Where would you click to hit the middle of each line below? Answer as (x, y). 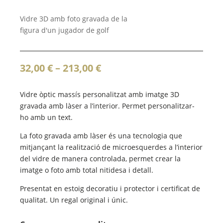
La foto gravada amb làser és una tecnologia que (101, 135)
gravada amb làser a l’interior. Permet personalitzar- (108, 106)
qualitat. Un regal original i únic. (74, 200)
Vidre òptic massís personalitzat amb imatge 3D (100, 94)
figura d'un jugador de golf (65, 30)
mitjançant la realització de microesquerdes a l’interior (111, 147)
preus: (116, 90)
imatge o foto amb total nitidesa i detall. (87, 170)
